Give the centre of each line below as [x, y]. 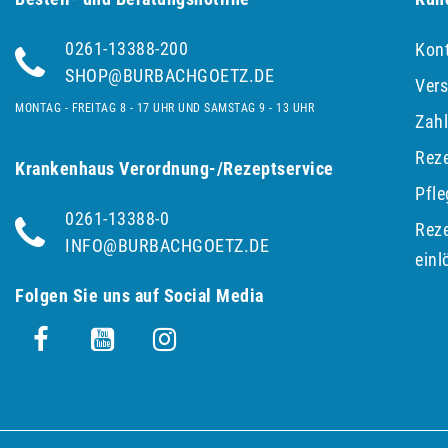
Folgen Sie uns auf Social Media [139, 296]
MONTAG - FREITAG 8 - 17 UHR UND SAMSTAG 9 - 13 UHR [164, 108]
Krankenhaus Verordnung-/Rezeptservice [174, 169]
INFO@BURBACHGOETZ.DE [167, 246]
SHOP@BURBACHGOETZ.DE [169, 76]
